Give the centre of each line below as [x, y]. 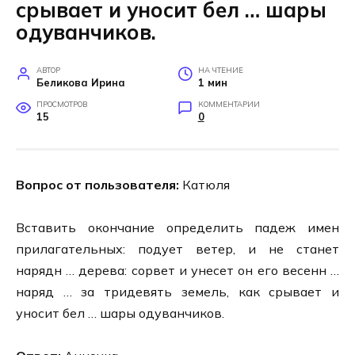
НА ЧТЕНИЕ [220, 69]
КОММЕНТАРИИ [229, 103]
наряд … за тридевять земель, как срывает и [177, 291]
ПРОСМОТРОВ [61, 103]
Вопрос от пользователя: [97, 184]
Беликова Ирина [80, 82]
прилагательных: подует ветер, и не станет [177, 248]
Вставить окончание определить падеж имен [177, 227]
